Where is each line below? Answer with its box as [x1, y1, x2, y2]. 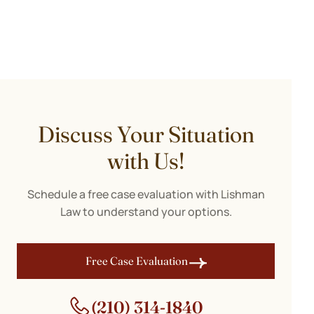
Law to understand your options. [60, 204, 232, 219]
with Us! [107, 147, 184, 175]
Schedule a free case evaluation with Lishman [27, 186, 265, 202]
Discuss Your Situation [37, 121, 254, 148]
